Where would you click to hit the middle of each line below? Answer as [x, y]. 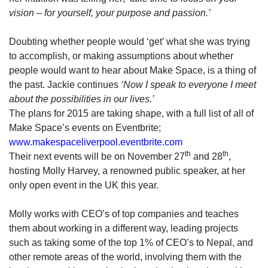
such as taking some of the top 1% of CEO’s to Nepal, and [131, 243]
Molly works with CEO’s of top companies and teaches [124, 214]
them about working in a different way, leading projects [124, 228]
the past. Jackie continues [65, 85]
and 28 [207, 156]
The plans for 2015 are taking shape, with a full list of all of [131, 113]
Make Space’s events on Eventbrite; [85, 128]
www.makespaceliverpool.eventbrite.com [96, 142]
